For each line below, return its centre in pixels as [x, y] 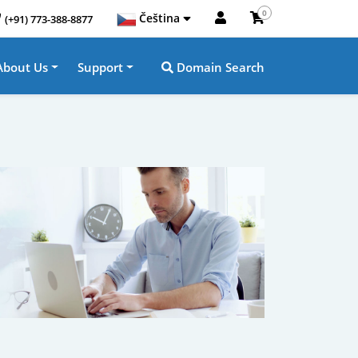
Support [101, 67]
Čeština [158, 18]
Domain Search [219, 67]
